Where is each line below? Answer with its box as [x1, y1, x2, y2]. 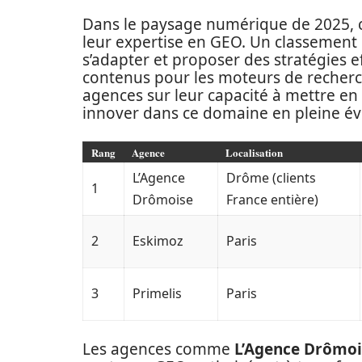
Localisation [225, 145, 283, 161]
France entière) [226, 191, 318, 209]
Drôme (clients [226, 169, 316, 187]
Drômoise [133, 191, 193, 209]
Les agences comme [82, 339, 234, 360]
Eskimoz [133, 232, 183, 250]
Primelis [133, 284, 182, 303]
